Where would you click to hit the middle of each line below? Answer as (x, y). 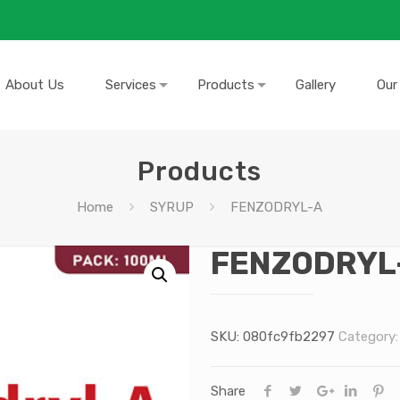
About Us (34, 85)
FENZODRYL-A (277, 207)
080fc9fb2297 (288, 337)
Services (130, 85)
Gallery (315, 85)
